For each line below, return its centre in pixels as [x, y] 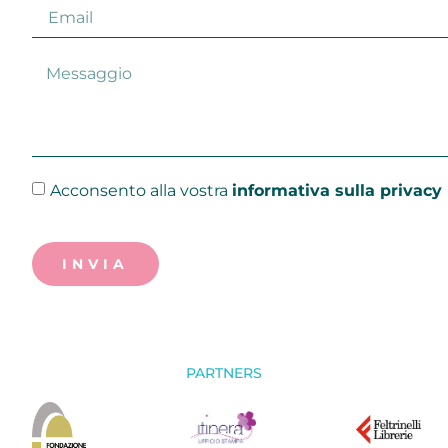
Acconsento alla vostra [141, 190]
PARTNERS [224, 373]
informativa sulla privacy [337, 190]
